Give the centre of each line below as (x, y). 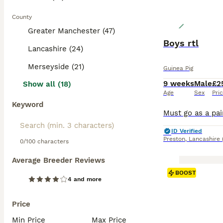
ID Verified (187, 131)
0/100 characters (44, 141)
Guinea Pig (178, 68)
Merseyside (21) (56, 67)
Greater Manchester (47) (71, 31)
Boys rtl (181, 43)
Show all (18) (47, 84)
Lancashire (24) (56, 49)
